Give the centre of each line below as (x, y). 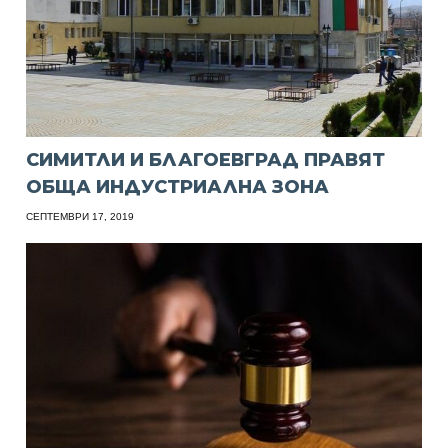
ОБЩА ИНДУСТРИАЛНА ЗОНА (178, 186)
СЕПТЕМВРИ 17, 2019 (80, 216)
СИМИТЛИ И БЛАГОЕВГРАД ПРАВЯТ (206, 159)
